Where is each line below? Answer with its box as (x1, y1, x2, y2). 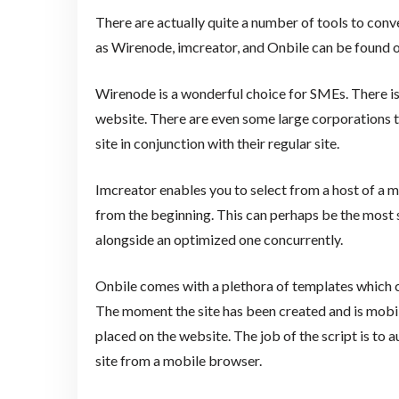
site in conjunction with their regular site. (94, 134, 339, 152)
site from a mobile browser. (94, 352, 262, 370)
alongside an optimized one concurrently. (94, 231, 343, 248)
